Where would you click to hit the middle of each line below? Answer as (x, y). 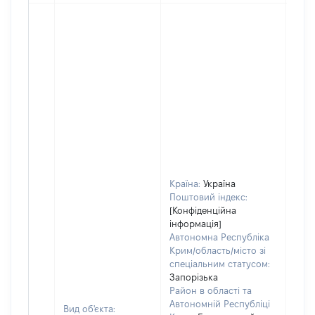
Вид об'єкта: (89, 309)
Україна (219, 184)
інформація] (195, 224)
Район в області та (211, 290)
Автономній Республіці (220, 304)
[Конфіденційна (203, 210)
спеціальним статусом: (220, 264)
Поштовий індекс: (208, 197)
